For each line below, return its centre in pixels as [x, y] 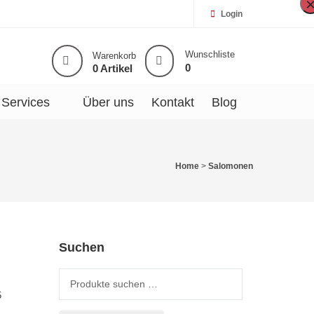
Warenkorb [114, 56]
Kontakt [173, 103]
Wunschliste [210, 54]
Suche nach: [86, 275]
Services [26, 103]
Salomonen [231, 166]
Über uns [108, 103]
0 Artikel [112, 68]
